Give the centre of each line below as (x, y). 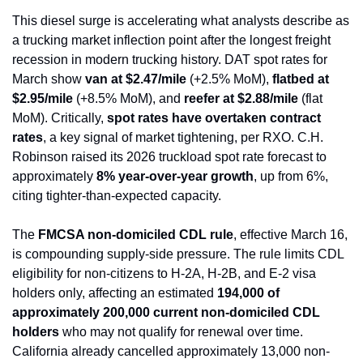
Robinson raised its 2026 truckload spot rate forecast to (169, 157)
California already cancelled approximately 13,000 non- (171, 352)
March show (49, 79)
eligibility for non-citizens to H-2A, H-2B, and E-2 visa (164, 274)
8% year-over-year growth (175, 177)
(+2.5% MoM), (229, 79)
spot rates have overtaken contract (214, 118)
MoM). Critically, (60, 118)
